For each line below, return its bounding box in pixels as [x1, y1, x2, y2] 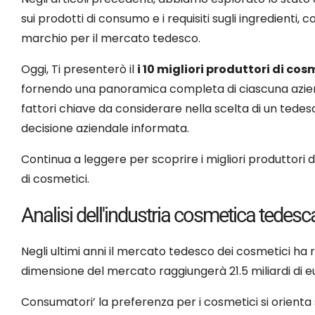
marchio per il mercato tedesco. [21, 30, 200, 46]
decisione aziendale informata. [21, 120, 189, 136]
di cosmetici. [21, 170, 89, 187]
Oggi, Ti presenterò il [21, 60, 137, 77]
